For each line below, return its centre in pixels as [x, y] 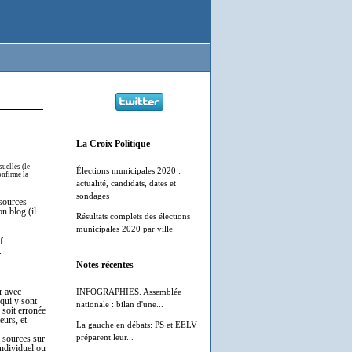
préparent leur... [105, 337]
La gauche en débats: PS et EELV [137, 324]
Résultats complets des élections [133, 216]
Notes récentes [105, 265]
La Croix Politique [113, 144]
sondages [93, 196]
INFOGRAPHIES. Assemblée [129, 291]
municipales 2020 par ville [125, 229]
